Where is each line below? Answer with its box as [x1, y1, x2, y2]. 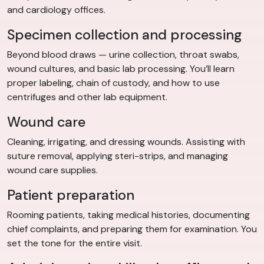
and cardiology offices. [7, 4, 105, 16]
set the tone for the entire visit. [7, 237, 142, 250]
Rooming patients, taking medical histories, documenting [7, 209, 250, 222]
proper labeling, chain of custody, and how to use [7, 77, 220, 90]
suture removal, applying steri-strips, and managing [7, 150, 228, 163]
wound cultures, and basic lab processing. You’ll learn [7, 62, 235, 75]
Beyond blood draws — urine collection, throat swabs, [7, 48, 239, 61]
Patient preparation [7, 186, 134, 204]
